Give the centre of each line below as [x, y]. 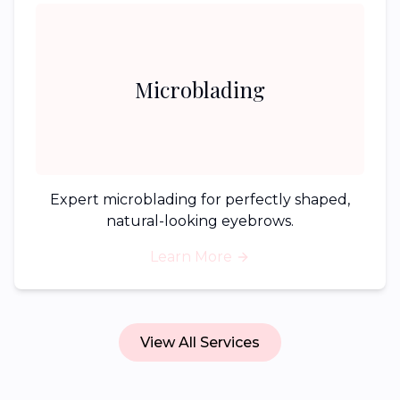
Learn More [191, 257]
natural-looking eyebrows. [200, 221]
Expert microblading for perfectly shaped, [200, 200]
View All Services [200, 342]
